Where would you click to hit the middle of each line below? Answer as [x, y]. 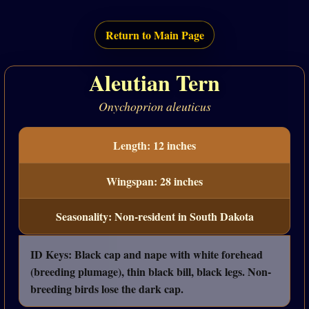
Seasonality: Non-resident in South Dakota [154, 217]
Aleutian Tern [154, 82]
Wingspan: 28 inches [154, 181]
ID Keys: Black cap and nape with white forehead [147, 254]
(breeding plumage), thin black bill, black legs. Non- [151, 271]
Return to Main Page [154, 35]
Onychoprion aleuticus [154, 107]
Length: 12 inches [154, 145]
